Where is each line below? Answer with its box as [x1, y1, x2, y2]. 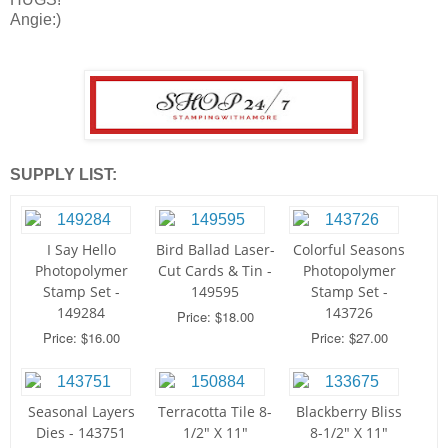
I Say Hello [46, 240, 116, 260]
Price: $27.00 [310, 328, 388, 348]
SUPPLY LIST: [10, 166, 117, 184]
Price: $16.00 [42, 328, 120, 348]
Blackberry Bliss [296, 402, 402, 422]
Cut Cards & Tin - [158, 261, 272, 281]
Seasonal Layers [27, 402, 135, 422]
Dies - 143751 [36, 423, 126, 443]
